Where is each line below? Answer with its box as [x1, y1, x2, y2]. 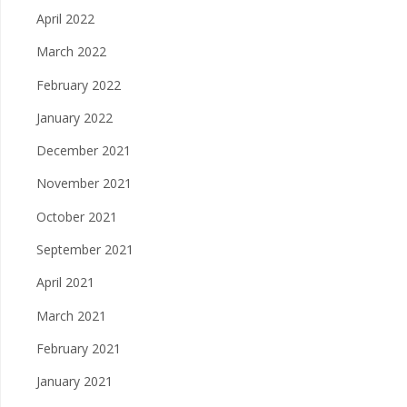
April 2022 [36, 9, 94, 27]
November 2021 [36, 174, 132, 193]
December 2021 [36, 142, 131, 160]
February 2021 [36, 340, 121, 358]
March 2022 [36, 43, 106, 61]
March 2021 [36, 306, 106, 324]
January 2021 [36, 372, 113, 391]
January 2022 [36, 108, 113, 126]
